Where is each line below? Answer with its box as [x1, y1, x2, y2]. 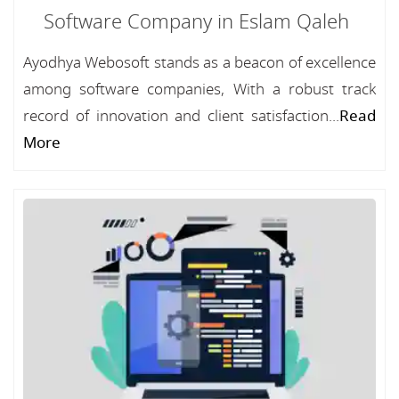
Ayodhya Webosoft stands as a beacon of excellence [23, 52, 376, 74]
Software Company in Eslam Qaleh [43, 8, 349, 37]
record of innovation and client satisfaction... [23, 105, 339, 127]
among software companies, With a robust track [23, 78, 376, 101]
